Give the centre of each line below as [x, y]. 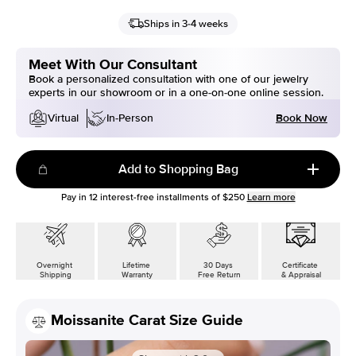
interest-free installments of [159, 197]
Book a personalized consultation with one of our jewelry [168, 79]
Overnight [55, 265]
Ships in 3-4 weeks [186, 23]
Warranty [137, 275]
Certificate [301, 265]
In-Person [130, 118]
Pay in [75, 197]
